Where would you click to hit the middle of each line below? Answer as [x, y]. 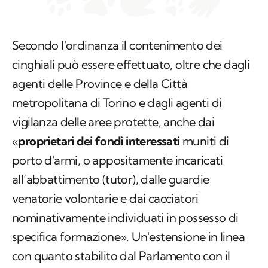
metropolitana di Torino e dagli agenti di [117, 103]
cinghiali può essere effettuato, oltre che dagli [131, 65]
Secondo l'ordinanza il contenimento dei [117, 45]
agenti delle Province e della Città [100, 84]
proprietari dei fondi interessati [99, 141]
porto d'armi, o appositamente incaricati [117, 160]
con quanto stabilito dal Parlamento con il [121, 256]
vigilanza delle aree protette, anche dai [113, 122]
